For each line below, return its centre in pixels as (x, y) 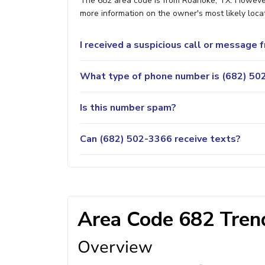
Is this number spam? (128, 107)
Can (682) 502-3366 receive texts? (160, 139)
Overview (115, 248)
